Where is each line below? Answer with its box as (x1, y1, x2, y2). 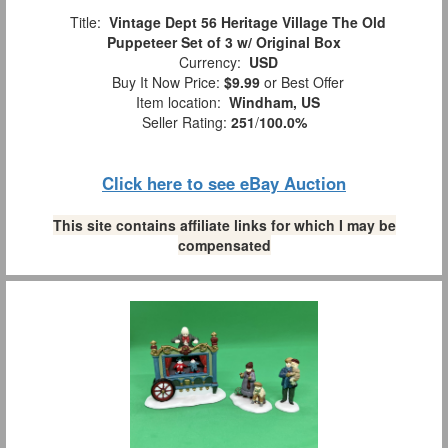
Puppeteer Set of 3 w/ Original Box (107, 31, 341, 52)
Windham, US (229, 91, 320, 112)
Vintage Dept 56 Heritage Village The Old (109, 11, 386, 32)
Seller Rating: (141, 111, 231, 132)
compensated (177, 234, 271, 255)
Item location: (128, 91, 229, 112)
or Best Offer (260, 71, 344, 92)
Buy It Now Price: (104, 71, 224, 92)
